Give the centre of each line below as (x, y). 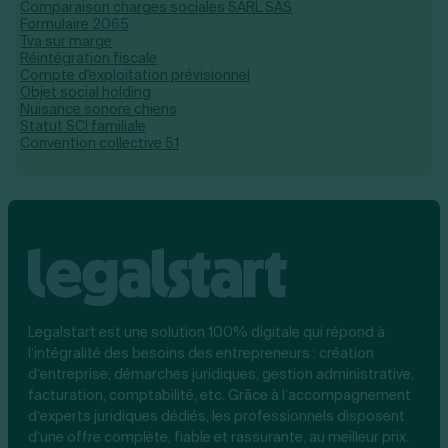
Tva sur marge (66, 41)
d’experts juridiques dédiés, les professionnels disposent (216, 415)
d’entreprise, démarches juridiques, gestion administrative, (221, 373)
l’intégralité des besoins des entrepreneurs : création (201, 352)
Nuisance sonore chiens (98, 109)
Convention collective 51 (99, 143)
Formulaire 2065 (74, 24)
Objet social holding (85, 92)
